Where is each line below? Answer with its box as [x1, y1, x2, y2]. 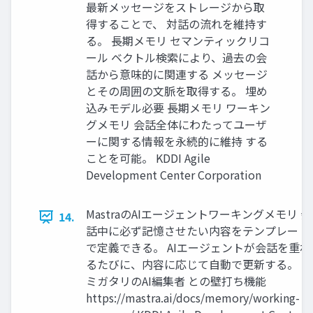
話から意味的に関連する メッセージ [86, 66, 268, 83]
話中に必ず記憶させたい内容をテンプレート [86, 222, 310, 240]
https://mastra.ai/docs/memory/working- [86, 289, 300, 307]
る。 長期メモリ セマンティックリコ [86, 32, 270, 50]
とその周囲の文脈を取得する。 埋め [86, 82, 268, 100]
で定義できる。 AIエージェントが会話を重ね [86, 239, 311, 256]
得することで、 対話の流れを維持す [86, 15, 267, 33]
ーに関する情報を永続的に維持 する [86, 133, 268, 150]
